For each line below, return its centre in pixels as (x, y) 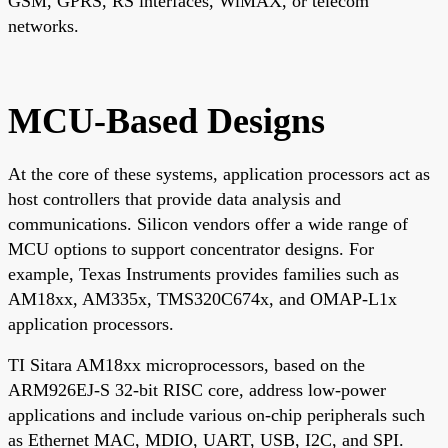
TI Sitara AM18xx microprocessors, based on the (186, 364)
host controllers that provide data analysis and (174, 198)
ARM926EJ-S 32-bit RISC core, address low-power (197, 389)
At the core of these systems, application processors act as (219, 173)
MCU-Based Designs (166, 120)
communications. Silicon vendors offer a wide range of (208, 223)
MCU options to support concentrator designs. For (191, 248)
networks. (43, 25)
